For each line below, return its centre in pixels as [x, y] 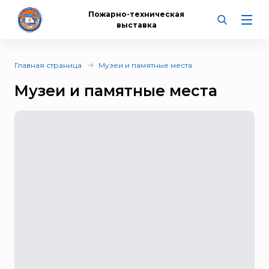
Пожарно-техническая [137, 14]
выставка [136, 25]
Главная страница [48, 65]
